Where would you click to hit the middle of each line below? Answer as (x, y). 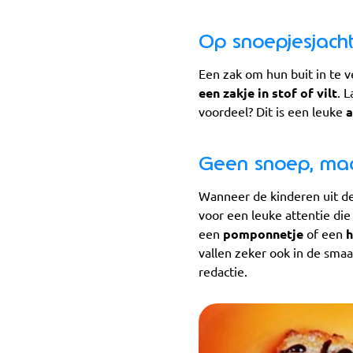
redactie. (223, 272)
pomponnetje (263, 234)
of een (325, 234)
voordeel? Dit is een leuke (272, 112)
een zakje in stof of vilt (268, 93)
